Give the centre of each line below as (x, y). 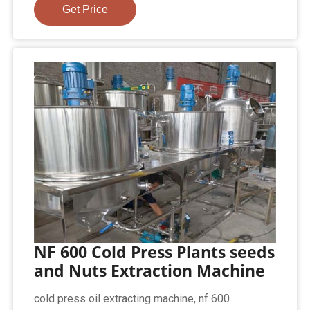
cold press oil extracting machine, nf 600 (132, 299)
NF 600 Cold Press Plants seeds (155, 252)
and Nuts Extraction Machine (150, 271)
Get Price (85, 9)
